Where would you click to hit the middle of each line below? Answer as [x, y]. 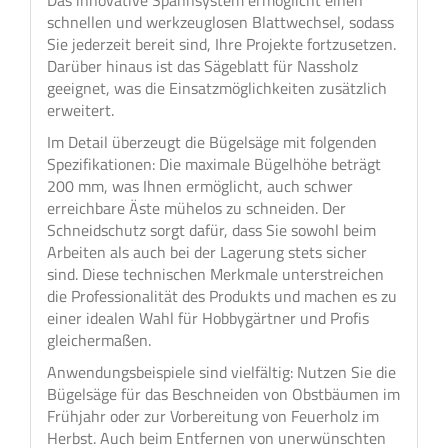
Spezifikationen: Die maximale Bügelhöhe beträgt [214, 164]
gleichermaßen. [99, 340]
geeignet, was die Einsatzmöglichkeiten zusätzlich [217, 88]
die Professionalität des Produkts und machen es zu [222, 296]
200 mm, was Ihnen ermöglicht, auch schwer [200, 186]
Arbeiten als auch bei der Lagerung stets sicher [207, 252]
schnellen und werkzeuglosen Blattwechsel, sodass [220, 22]
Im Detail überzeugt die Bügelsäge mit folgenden [212, 142]
